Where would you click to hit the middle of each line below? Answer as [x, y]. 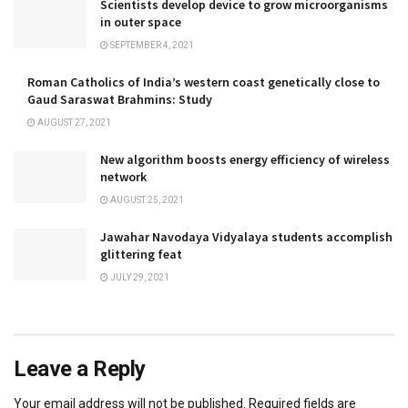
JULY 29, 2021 [139, 278]
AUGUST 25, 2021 [146, 200]
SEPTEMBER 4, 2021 [151, 46]
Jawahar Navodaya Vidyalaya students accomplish [246, 237]
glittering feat [141, 255]
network [123, 177]
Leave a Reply [80, 369]
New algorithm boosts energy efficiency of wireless [245, 160]
